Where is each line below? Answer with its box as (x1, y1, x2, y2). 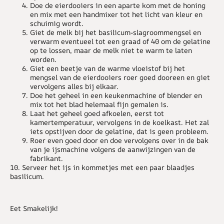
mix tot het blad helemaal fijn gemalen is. (30, 99, 168, 109)
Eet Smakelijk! (10, 203, 58, 213)
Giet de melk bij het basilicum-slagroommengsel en (30, 27, 201, 37)
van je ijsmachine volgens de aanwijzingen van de (30, 144, 195, 154)
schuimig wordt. (30, 18, 83, 28)
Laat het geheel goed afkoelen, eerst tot (30, 108, 164, 118)
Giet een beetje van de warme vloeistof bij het (30, 63, 185, 73)
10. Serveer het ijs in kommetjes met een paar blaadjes (10, 162, 194, 172)
